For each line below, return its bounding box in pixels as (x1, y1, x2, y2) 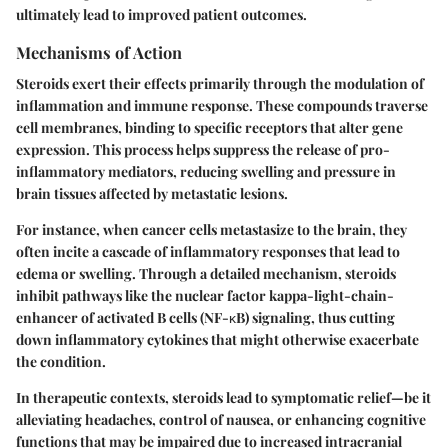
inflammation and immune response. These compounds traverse (16, 96, 428, 115)
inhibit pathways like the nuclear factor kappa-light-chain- (16, 286, 394, 305)
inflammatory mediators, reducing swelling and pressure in (16, 162, 396, 181)
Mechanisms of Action (16, 40, 182, 63)
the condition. (16, 352, 106, 371)
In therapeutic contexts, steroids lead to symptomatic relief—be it (16, 388, 431, 407)
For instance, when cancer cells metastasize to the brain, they (16, 220, 407, 239)
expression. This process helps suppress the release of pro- (16, 140, 390, 159)
